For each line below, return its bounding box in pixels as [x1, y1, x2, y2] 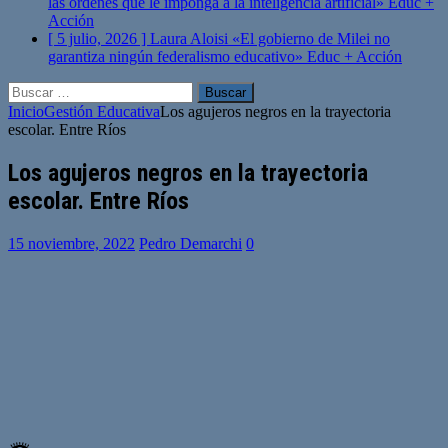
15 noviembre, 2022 [8, 234, 135, 252]
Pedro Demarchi [139, 234, 242, 252]
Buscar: [7, 81, 55, 98]
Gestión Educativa [44, 103, 160, 120]
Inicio [8, 103, 44, 120]
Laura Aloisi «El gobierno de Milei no [150, 30, 390, 47]
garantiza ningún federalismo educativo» [48, 48, 307, 65]
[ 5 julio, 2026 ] [48, 30, 150, 47]
